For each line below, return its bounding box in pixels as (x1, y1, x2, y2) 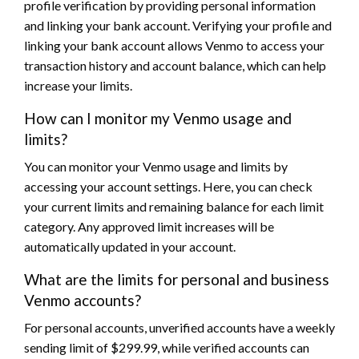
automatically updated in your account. (24, 238, 236, 254)
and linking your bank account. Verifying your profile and (24, 17, 332, 33)
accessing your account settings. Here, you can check (24, 178, 313, 194)
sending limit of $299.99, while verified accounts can (24, 339, 309, 355)
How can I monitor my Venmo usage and (24, 108, 292, 127)
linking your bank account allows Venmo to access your (24, 37, 325, 53)
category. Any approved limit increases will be (24, 218, 274, 234)
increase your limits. (24, 77, 132, 93)
